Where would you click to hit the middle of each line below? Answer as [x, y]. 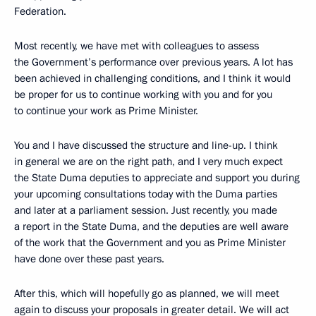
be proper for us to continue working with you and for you [143, 95]
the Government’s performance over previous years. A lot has [153, 62]
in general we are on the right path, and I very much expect [148, 162]
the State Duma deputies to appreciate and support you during [157, 178]
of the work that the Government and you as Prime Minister [150, 243]
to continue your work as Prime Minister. [106, 111]
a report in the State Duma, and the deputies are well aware [151, 227]
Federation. [40, 12]
